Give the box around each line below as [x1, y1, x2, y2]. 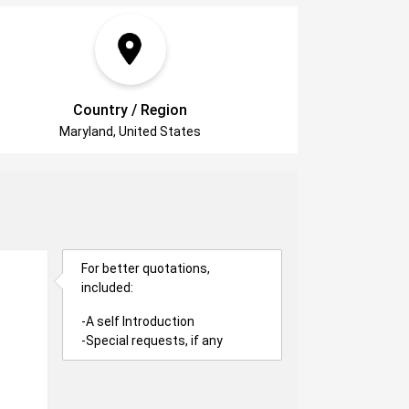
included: [81, 280, 134, 295]
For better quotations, [81, 261, 211, 276]
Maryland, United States [59, 124, 202, 139]
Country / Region [73, 101, 188, 119]
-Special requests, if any [81, 333, 224, 348]
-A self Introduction [81, 314, 195, 329]
